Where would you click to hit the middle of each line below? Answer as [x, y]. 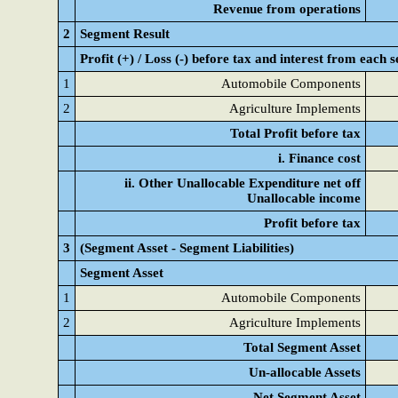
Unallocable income [304, 198]
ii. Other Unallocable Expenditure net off [243, 183]
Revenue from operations [287, 9]
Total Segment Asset [302, 347]
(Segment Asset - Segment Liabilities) [187, 248]
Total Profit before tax [295, 133]
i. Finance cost [319, 158]
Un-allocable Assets [305, 372]
